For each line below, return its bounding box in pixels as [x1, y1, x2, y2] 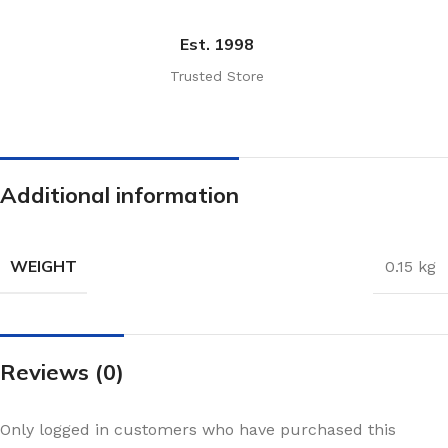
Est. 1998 [179, 34, 254, 54]
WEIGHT [10, 256, 77, 276]
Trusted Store [169, 68, 264, 84]
